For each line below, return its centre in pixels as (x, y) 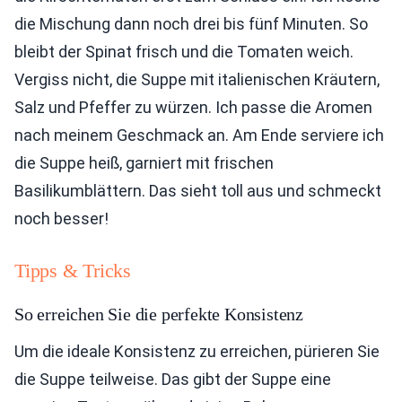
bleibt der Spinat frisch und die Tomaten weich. (184, 52)
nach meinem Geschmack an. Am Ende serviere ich (199, 135)
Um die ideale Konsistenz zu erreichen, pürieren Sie (197, 352)
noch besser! (61, 219)
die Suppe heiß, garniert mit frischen (144, 163)
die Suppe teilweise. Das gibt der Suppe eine (173, 380)
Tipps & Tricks (73, 271)
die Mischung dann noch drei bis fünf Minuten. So (191, 24)
